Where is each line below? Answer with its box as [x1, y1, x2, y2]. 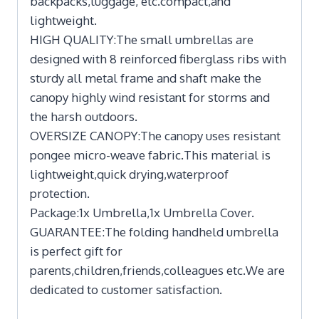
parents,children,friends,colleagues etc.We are [30, 262, 285, 278]
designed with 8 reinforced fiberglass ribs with [30, 51, 286, 66]
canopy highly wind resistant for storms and [30, 89, 270, 105]
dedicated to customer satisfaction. [30, 281, 222, 297]
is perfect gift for [30, 243, 122, 258]
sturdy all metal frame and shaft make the [30, 70, 261, 85]
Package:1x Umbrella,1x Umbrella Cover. [30, 204, 254, 220]
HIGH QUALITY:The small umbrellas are [30, 31, 253, 47]
